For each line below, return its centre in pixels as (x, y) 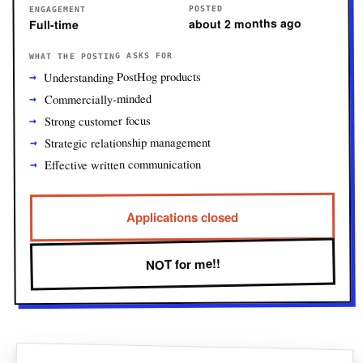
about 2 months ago (245, 23)
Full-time (53, 24)
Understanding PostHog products (123, 77)
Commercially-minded (98, 99)
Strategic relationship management (127, 142)
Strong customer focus (97, 121)
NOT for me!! (183, 264)
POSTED (206, 8)
